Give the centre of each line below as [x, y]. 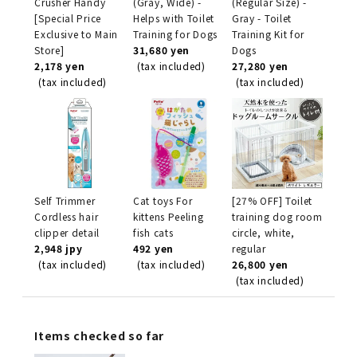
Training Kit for [268, 34]
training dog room [277, 217]
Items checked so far [100, 336]
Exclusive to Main [76, 34]
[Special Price [68, 18]
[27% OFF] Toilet [272, 201]
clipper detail [67, 233]
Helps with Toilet [174, 18]
